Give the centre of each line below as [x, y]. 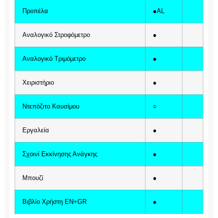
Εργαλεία [36, 131]
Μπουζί [33, 178]
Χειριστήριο [38, 83]
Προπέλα [35, 11]
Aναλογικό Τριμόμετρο [54, 59]
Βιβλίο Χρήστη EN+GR [54, 202]
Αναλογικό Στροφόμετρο [56, 35]
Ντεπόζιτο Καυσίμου [51, 107]
